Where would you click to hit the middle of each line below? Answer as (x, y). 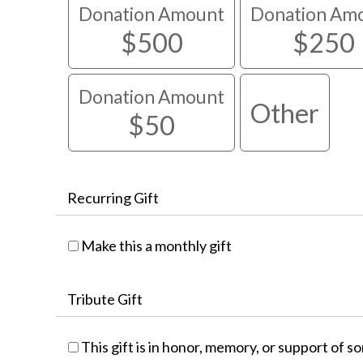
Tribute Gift (105, 299)
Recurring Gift (113, 198)
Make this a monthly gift (156, 246)
